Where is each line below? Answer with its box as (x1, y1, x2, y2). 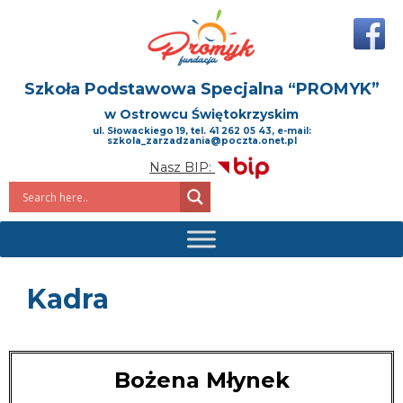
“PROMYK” (287, 79, 380, 100)
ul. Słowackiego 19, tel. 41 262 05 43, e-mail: (92, 125, 311, 137)
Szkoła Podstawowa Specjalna (23, 79, 288, 100)
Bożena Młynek (113, 367, 290, 394)
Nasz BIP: (149, 158, 216, 175)
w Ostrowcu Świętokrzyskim (104, 106, 299, 123)
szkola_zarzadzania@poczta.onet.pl (106, 135, 297, 147)
